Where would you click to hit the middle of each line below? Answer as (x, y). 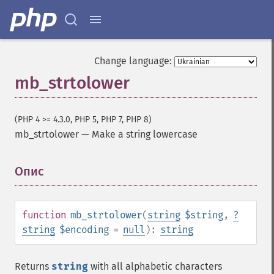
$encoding (84, 230)
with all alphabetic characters (155, 266)
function (44, 215)
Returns (33, 266)
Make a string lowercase (145, 134)
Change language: (133, 61)
